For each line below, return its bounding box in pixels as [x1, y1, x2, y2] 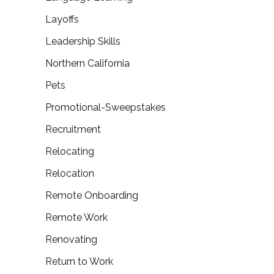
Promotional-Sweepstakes [45, 101, 166, 113]
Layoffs [45, 13, 79, 25]
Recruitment [45, 123, 101, 135]
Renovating [45, 233, 97, 245]
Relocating [45, 145, 94, 157]
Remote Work [45, 211, 108, 223]
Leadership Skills [45, 35, 120, 47]
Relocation [45, 167, 94, 179]
